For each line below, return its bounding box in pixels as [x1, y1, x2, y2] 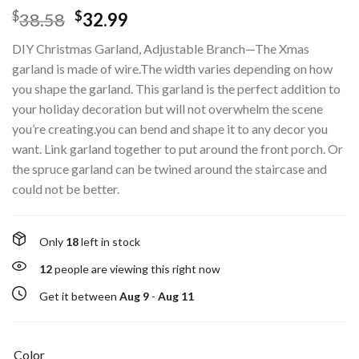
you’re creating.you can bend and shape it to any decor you [12, 120, 328, 136]
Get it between [39, 289, 119, 304]
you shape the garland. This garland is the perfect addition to [12, 80, 341, 96]
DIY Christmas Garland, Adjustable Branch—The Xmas [12, 40, 309, 56]
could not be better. [12, 180, 119, 196]
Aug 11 [158, 289, 194, 304]
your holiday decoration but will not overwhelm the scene [12, 100, 323, 116]
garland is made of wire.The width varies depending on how [12, 60, 333, 76]
